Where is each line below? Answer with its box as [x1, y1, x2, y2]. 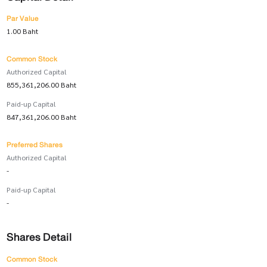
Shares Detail [6, 228, 72, 247]
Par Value [6, 12, 39, 25]
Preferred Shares [6, 138, 63, 151]
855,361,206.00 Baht [6, 80, 76, 90]
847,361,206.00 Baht [6, 112, 76, 122]
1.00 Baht [6, 26, 38, 36]
